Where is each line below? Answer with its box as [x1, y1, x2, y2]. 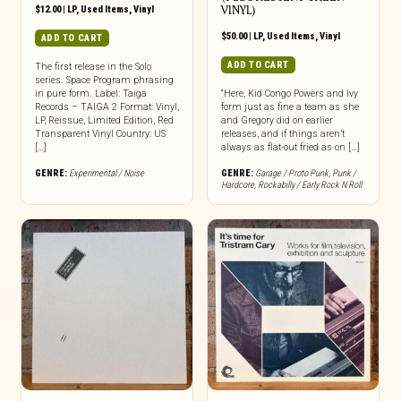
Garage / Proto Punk [254, 167, 328, 179]
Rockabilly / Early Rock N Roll [257, 179, 362, 191]
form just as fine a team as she [220, 101, 359, 113]
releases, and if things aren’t [220, 128, 345, 140]
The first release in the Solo [34, 61, 151, 73]
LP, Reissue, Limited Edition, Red [34, 115, 174, 126]
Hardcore [220, 179, 254, 191]
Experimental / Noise [68, 167, 144, 179]
